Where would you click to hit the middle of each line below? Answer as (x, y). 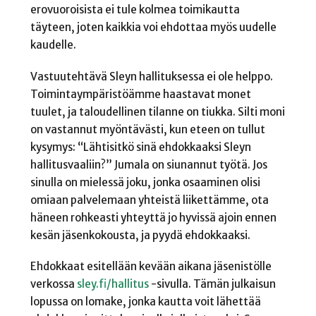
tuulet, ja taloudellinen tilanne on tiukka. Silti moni (157, 111)
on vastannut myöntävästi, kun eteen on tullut (147, 129)
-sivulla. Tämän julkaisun (212, 284)
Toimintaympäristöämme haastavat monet (140, 94)
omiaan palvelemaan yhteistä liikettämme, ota (149, 200)
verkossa (53, 284)
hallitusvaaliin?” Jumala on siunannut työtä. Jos (148, 164)
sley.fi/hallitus (113, 284)
